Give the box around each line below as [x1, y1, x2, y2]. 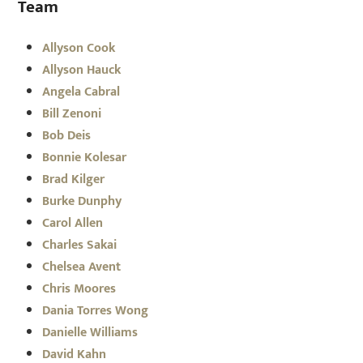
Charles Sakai [42, 233, 117, 256]
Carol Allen [42, 211, 104, 234]
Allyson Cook [42, 36, 116, 59]
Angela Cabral [42, 80, 121, 103]
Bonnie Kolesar [42, 146, 127, 169]
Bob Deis [42, 124, 92, 147]
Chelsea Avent [42, 255, 122, 278]
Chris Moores [42, 277, 117, 300]
